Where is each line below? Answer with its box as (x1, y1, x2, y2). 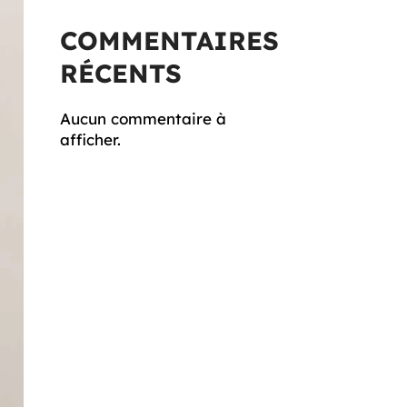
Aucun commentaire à (60, 109, 226, 128)
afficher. (60, 130, 121, 149)
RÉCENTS (60, 57, 182, 89)
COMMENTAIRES (60, 25, 279, 56)
